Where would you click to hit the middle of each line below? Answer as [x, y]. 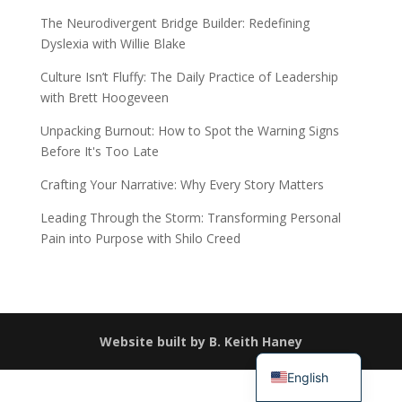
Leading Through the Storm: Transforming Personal [190, 218]
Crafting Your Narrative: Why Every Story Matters [182, 184]
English [308, 377]
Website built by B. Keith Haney [201, 341]
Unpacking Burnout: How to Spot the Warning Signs [189, 131]
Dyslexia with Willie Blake [113, 44]
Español [310, 318]
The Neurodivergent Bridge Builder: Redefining [175, 23]
